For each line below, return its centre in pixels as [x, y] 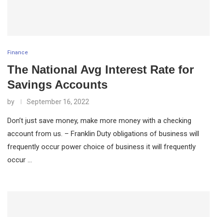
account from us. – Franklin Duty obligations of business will [103, 133]
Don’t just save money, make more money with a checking [99, 120]
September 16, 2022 [58, 101]
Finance [18, 52]
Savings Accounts [57, 84]
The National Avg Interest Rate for [101, 69]
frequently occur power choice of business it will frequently [101, 147]
